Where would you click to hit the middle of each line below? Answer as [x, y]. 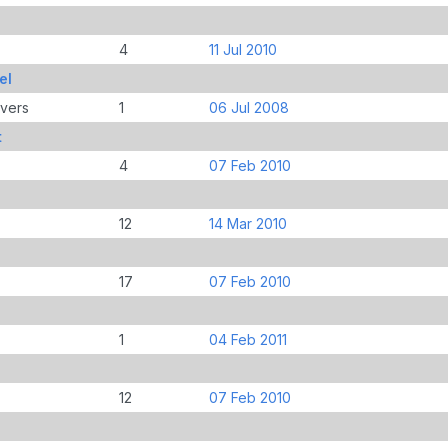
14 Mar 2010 [247, 223]
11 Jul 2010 [242, 49]
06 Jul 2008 [248, 107]
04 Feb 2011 [247, 339]
